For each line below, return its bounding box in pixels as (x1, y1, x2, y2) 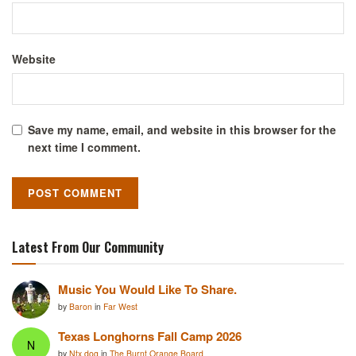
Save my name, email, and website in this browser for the (28, 122, 336, 138)
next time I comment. (28, 139, 141, 156)
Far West (103, 300, 137, 313)
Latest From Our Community (12, 238, 164, 257)
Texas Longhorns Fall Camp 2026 (58, 327, 242, 345)
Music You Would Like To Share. (58, 281, 237, 299)
